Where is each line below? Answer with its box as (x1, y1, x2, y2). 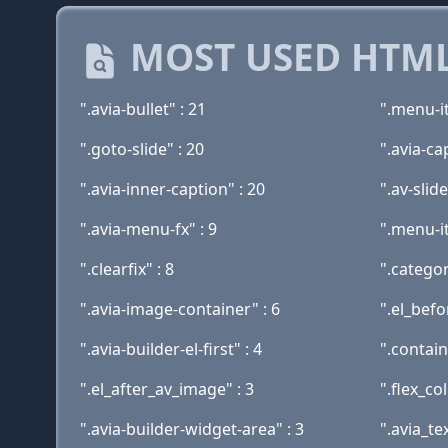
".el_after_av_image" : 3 (80, 378, 254, 400)
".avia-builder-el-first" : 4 (80, 338, 262, 360)
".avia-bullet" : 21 (80, 98, 206, 120)
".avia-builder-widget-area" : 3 (80, 418, 304, 440)
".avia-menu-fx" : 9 (80, 218, 217, 240)
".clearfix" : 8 (80, 258, 174, 280)
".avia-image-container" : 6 (80, 298, 280, 320)
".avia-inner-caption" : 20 (80, 178, 265, 200)
